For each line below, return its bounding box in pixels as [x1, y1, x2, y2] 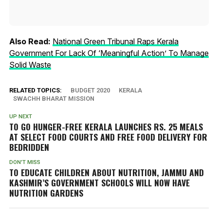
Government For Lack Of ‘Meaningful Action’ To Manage [9, 48, 209, 58]
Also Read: [9, 36, 53, 46]
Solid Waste [9, 59, 51, 70]
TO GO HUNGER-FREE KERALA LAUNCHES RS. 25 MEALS [9, 120, 203, 133]
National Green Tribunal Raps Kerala [52, 36, 179, 46]
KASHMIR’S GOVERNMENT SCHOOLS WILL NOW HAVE [9, 176, 190, 189]
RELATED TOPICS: [9, 86, 62, 94]
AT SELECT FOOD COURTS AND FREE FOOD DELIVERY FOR [9, 130, 207, 143]
